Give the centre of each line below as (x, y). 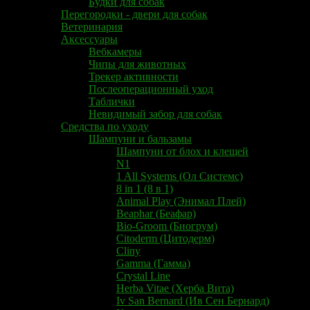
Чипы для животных (137, 64)
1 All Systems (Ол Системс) (180, 176)
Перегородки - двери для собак (134, 14)
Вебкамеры (115, 51)
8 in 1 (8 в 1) (145, 188)
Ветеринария (92, 26)
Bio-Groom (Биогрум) (167, 226)
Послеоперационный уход (151, 89)
